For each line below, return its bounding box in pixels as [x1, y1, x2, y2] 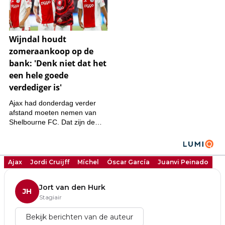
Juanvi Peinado [158, 158, 208, 166]
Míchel [77, 158, 99, 166]
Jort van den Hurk [39, 183, 105, 192]
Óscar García [107, 158, 150, 166]
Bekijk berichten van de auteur [26, 212, 133, 222]
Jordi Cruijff [30, 158, 69, 166]
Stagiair [39, 193, 62, 201]
